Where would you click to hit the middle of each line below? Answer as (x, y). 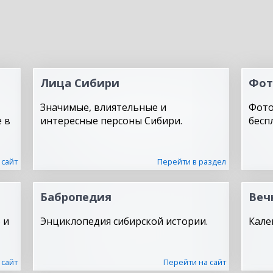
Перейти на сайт (195, 262)
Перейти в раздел (192, 161)
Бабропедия (76, 197)
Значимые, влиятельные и (103, 107)
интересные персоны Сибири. (111, 121)
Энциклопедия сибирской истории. (124, 221)
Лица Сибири (80, 83)
